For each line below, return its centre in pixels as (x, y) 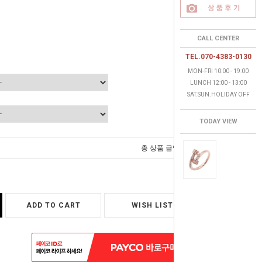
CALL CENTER (218, 38)
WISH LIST (152, 205)
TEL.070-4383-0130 (218, 57)
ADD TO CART (53, 205)
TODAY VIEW (218, 121)
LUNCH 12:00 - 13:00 (218, 83)
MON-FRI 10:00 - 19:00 (218, 71)
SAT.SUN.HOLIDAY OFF (218, 94)
